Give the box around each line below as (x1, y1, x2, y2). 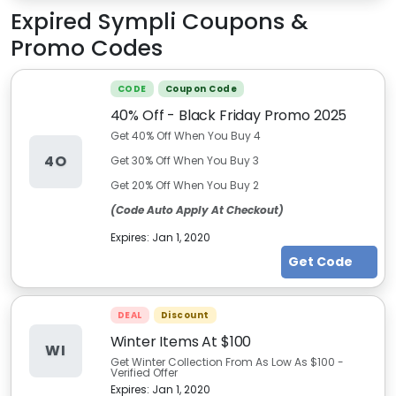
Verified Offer (110, 365, 178, 380)
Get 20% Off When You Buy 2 (110, 178, 259, 193)
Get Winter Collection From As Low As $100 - (110, 354, 344, 369)
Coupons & (176, 6, 308, 37)
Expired (11, 6, 98, 37)
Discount (160, 308, 209, 322)
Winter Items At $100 (110, 331, 252, 352)
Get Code (287, 253, 355, 270)
